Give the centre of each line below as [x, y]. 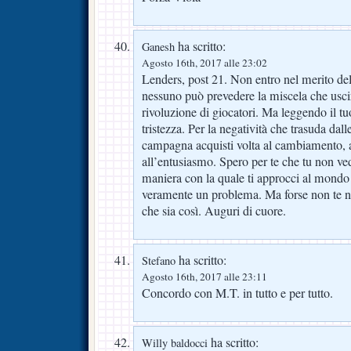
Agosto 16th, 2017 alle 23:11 [204, 276]
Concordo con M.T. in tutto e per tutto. [237, 293]
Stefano [159, 260]
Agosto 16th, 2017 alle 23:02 [204, 62]
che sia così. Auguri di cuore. [214, 210]
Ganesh [158, 46]
